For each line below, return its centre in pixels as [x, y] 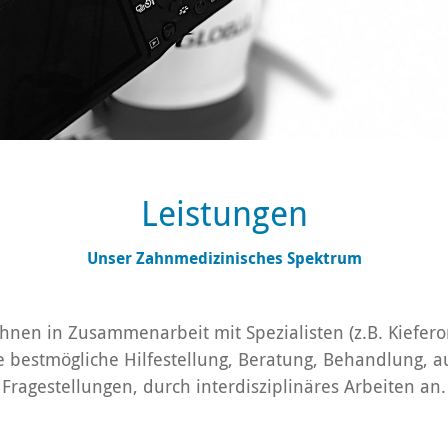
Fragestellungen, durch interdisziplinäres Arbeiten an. [224, 386]
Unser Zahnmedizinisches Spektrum [224, 258]
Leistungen [224, 213]
